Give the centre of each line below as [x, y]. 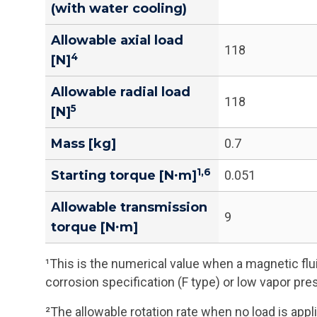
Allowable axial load [117, 41]
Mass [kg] [83, 144]
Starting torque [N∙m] [124, 176]
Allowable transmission [129, 208]
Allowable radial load [121, 92]
